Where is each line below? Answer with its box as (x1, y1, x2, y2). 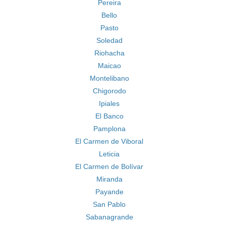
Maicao (97, 62, 121, 70)
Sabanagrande (85, 213, 133, 221)
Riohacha (94, 49, 125, 57)
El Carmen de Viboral (75, 137, 143, 145)
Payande (95, 188, 124, 196)
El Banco (95, 112, 124, 120)
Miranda (96, 175, 123, 183)
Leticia (99, 150, 120, 158)
